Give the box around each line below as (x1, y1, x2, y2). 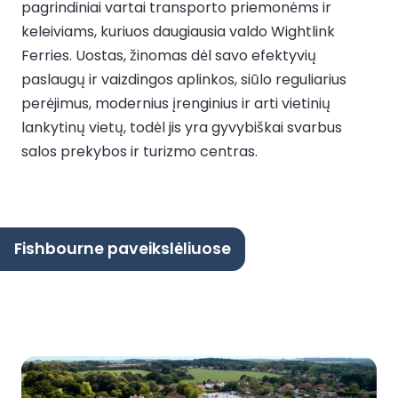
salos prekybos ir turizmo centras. (21, 140, 258, 162)
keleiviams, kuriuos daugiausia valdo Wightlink (21, 20, 335, 42)
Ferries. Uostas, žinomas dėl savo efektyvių (21, 44, 316, 66)
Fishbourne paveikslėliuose (14, 237, 231, 259)
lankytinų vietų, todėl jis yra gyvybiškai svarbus (21, 116, 342, 138)
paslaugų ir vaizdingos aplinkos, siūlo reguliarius (21, 68, 346, 90)
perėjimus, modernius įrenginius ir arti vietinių (21, 92, 330, 114)
